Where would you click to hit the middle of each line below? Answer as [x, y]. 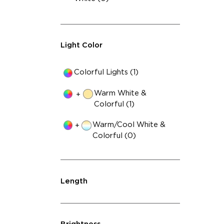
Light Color [81, 45]
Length [74, 181]
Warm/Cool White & [129, 124]
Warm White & [120, 93]
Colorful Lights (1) [106, 72]
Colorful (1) [114, 104]
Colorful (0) [114, 135]
